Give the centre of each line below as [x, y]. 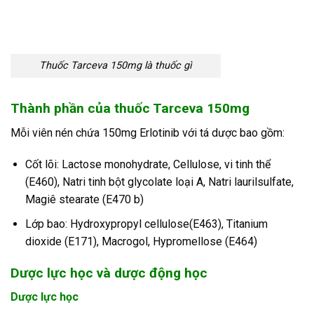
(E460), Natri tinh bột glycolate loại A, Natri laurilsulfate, [159, 182]
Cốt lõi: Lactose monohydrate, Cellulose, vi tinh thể [148, 165]
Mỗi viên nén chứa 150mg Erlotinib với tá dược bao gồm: [148, 132]
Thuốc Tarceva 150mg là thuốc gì [116, 66]
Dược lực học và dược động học [109, 273]
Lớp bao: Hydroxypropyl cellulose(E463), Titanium [146, 224]
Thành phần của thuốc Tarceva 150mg [130, 108]
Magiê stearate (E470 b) [84, 200]
